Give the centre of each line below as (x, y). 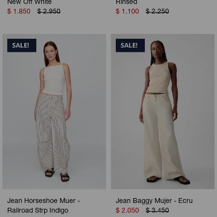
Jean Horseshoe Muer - (44, 202)
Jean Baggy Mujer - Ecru (154, 202)
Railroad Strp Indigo (38, 211)
